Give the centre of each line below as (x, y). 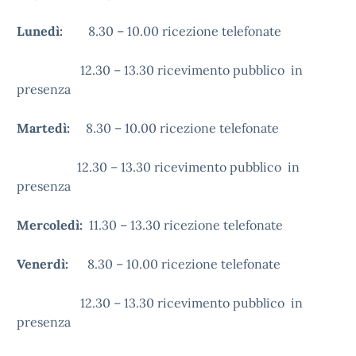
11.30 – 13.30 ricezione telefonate (199, 225)
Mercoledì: (53, 225)
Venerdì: (52, 264)
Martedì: (51, 128)
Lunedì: (52, 31)
